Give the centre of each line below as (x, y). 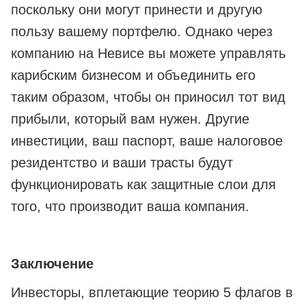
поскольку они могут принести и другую (137, 10)
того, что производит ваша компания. (130, 207)
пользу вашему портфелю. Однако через (142, 32)
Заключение (54, 264)
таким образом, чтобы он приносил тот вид (148, 97)
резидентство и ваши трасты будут (122, 163)
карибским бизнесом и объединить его (133, 75)
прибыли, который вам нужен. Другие (130, 119)
